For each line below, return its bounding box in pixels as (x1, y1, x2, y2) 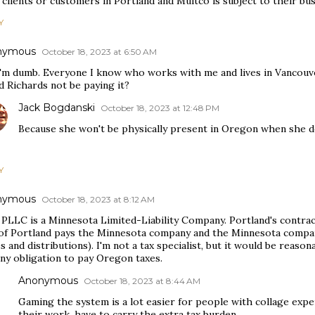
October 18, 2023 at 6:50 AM (41, 46, 157, 57)
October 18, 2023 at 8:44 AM (84, 276, 200, 286)
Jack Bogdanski (18, 101, 95, 114)
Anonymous (18, 274, 78, 287)
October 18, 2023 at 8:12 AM (41, 194, 155, 205)
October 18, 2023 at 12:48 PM (101, 103, 219, 113)
